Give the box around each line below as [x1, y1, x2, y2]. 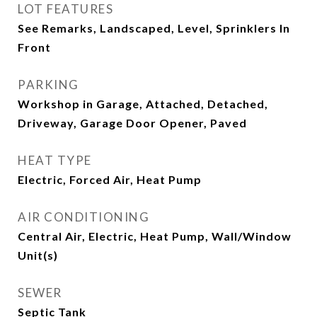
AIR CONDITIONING [18, 209, 149, 224]
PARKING [18, 77, 79, 92]
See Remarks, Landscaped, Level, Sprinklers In [18, 21, 290, 35]
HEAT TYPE [18, 153, 92, 168]
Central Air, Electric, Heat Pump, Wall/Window [18, 229, 292, 243]
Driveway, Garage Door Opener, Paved [18, 116, 247, 129]
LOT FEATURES [18, 1, 113, 16]
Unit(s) [18, 248, 58, 262]
